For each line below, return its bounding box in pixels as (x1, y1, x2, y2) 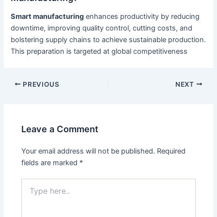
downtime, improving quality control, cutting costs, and (11, 23, 193, 32)
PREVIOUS (21, 80, 60, 88)
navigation (3, 91, 38, 100)
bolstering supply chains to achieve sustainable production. (11, 35, 206, 44)
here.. (21, 188, 39, 197)
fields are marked (21, 158, 80, 167)
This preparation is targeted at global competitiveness (11, 46, 188, 56)
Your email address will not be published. (21, 146, 155, 155)
